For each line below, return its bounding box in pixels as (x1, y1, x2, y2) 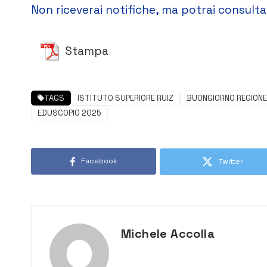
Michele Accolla (121, 226, 215, 242)
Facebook (80, 156, 117, 166)
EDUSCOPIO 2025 (38, 108, 101, 119)
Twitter (218, 157, 243, 167)
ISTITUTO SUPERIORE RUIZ (77, 93, 173, 104)
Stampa (65, 44, 108, 59)
